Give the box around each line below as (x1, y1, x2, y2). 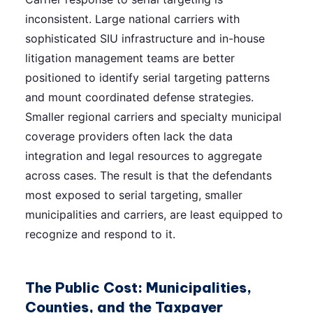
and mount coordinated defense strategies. (25, 89, 254, 104)
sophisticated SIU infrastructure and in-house (25, 31, 265, 45)
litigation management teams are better (25, 50, 235, 65)
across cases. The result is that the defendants (25, 168, 272, 182)
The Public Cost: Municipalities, (25, 279, 252, 297)
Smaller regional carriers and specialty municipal (25, 109, 282, 124)
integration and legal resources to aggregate (25, 148, 262, 163)
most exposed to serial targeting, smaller (25, 187, 242, 202)
